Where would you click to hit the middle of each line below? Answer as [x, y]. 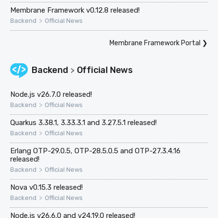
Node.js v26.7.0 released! [51, 94]
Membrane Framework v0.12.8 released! [75, 10]
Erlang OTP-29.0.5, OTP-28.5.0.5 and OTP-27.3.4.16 [96, 151]
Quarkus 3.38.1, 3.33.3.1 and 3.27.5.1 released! [84, 122]
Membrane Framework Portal [155, 43]
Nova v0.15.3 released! [47, 187]
